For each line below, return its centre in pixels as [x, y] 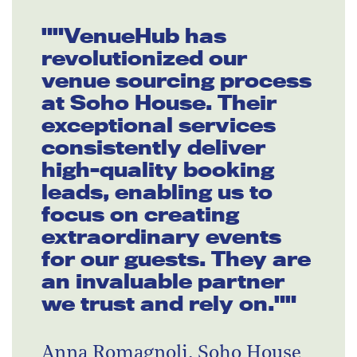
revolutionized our [144, 58]
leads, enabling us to [157, 192]
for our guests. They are [176, 259]
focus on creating [140, 214]
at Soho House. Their [159, 103]
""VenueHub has [134, 36]
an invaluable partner [163, 281]
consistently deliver [153, 147]
